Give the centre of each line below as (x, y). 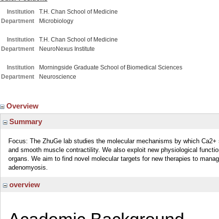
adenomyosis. (28, 167)
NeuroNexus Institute (67, 49)
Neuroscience (58, 77)
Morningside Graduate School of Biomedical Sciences (111, 67)
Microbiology (56, 21)
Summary (25, 121)
